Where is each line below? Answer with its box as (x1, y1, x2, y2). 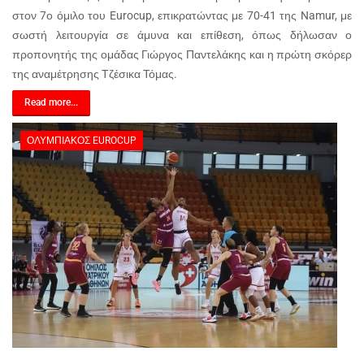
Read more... (24, 97, 78, 108)
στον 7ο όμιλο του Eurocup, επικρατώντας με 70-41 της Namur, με (12, 9, 352, 22)
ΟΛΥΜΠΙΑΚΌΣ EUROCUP (27, 135, 136, 146)
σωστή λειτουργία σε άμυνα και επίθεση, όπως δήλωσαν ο (12, 28, 352, 41)
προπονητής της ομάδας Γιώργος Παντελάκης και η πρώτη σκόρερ (12, 48, 352, 61)
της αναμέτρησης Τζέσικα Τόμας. (12, 67, 177, 80)
